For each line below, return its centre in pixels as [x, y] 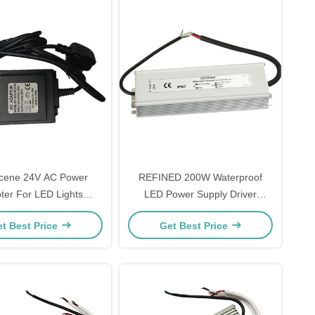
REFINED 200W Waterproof [200, 177]
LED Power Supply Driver [200, 194]
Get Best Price [195, 225]
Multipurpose [200, 211]
